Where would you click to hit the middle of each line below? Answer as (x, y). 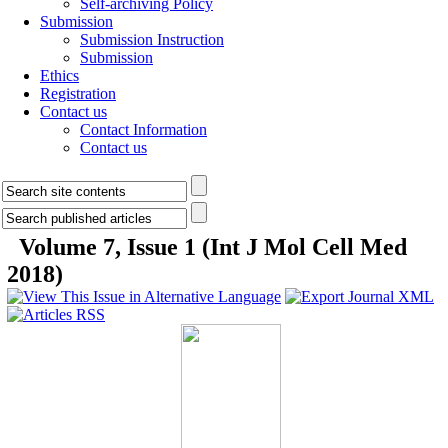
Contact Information (143, 129)
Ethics (59, 75)
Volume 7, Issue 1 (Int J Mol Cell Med (213, 247)
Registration (78, 93)
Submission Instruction (152, 39)
